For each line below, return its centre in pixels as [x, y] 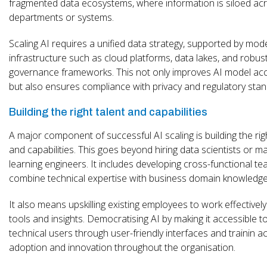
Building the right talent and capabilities [108, 112]
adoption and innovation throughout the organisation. [122, 247]
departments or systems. [61, 17]
